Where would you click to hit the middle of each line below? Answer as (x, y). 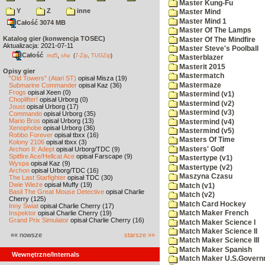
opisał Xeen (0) (49, 92)
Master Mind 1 (202, 21)
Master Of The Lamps (214, 30)
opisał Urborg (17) (52, 106)
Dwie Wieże (26, 185)
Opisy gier (19, 71)
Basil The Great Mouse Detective (56, 192)
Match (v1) (196, 185)
